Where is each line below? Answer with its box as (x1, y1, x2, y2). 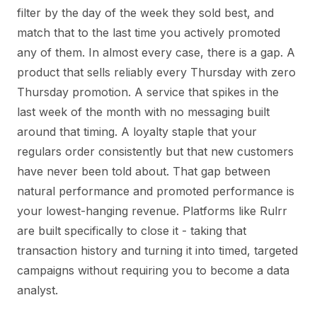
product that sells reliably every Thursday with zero (17, 65, 296, 80)
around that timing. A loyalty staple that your (17, 125, 257, 139)
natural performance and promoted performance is (17, 184, 294, 199)
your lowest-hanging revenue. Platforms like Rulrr (17, 204, 287, 219)
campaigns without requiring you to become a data (17, 263, 289, 278)
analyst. (17, 283, 58, 298)
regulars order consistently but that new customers (17, 144, 294, 159)
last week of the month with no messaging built (17, 105, 270, 120)
